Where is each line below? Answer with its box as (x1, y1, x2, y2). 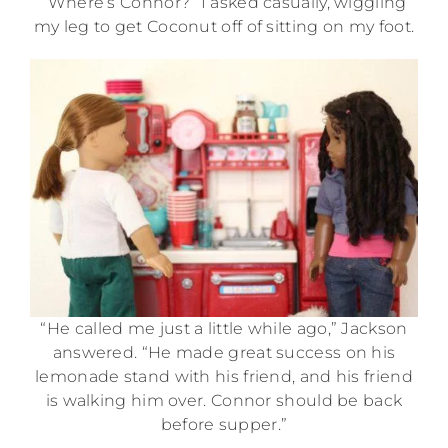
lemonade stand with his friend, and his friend (35, 367, 413, 387)
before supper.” (160, 415, 288, 435)
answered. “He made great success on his (52, 343, 396, 363)
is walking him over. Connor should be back (45, 391, 403, 411)
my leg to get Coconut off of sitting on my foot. (33, 16, 415, 36)
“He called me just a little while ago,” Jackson (40, 319, 408, 339)
